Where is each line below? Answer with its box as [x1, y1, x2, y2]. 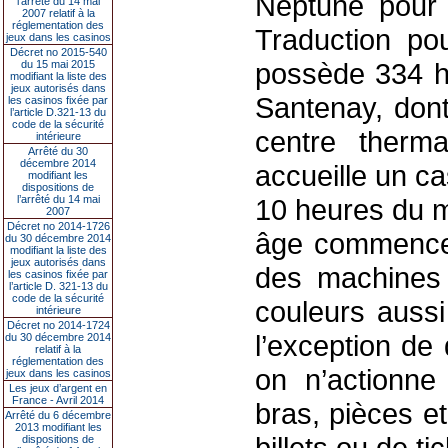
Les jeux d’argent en [9, 382, 107, 394]
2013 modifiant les [14, 421, 102, 433]
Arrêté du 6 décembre [5, 409, 111, 421]
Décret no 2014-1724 [6, 319, 110, 331]
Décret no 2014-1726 [6, 220, 110, 232]
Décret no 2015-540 [9, 46, 107, 58]
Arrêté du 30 [28, 145, 88, 157]
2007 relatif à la [21, 7, 95, 19]
